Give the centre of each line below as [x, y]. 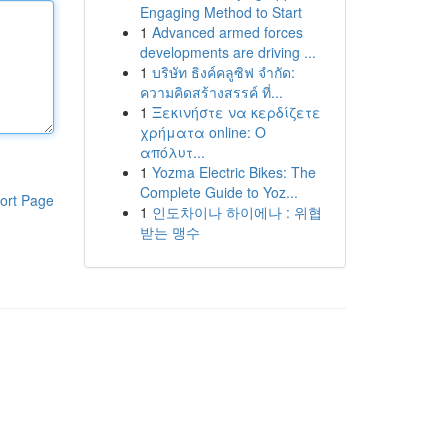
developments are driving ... [227, 52]
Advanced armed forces [227, 32]
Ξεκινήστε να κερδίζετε [236, 112]
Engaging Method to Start [220, 12]
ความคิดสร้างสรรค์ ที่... [211, 92]
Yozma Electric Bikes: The [233, 172]
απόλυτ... [172, 152]
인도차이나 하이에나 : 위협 [236, 212]
